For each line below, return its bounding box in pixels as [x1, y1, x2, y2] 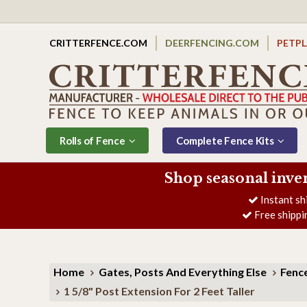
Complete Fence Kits [176, 134, 274, 147]
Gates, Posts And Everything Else [98, 265, 267, 278]
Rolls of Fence [60, 134, 125, 147]
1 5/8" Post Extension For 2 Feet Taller [64, 284, 255, 297]
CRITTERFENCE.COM [49, 36, 147, 49]
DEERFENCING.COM [165, 36, 259, 49]
